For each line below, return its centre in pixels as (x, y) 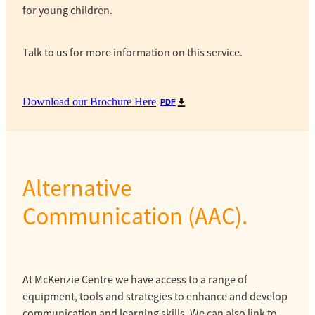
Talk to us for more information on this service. (133, 53)
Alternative (77, 188)
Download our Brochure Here (89, 102)
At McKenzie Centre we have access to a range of (135, 279)
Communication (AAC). (135, 216)
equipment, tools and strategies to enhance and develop (155, 296)
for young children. (67, 11)
